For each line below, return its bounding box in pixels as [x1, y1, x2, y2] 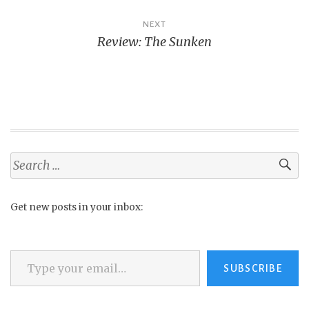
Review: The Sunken [97, 34, 212, 50]
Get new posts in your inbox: [10, 201, 143, 213]
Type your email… [10, 243, 43, 255]
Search [10, 153, 42, 166]
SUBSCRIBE [223, 262, 282, 274]
